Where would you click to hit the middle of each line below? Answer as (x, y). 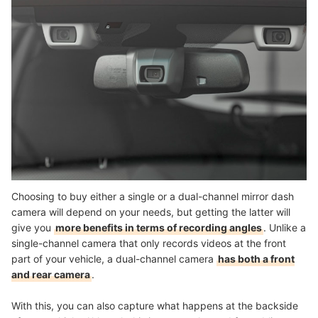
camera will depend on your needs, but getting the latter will (151, 212)
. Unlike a (285, 227)
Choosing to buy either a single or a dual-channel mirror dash (153, 196)
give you (33, 227)
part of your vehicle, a (64, 258)
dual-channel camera (166, 258)
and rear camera (51, 274)
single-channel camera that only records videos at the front (149, 243)
